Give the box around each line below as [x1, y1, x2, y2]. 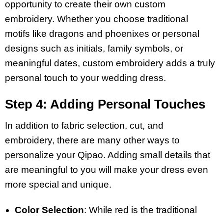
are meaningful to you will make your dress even [5, 164, 208, 175]
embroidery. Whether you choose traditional [5, 13, 188, 24]
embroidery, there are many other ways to [5, 135, 180, 145]
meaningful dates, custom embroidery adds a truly [5, 57, 215, 68]
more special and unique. [5, 179, 111, 190]
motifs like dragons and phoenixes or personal [5, 28, 199, 39]
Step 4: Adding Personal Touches [5, 96, 205, 111]
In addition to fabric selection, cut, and [5, 120, 164, 131]
